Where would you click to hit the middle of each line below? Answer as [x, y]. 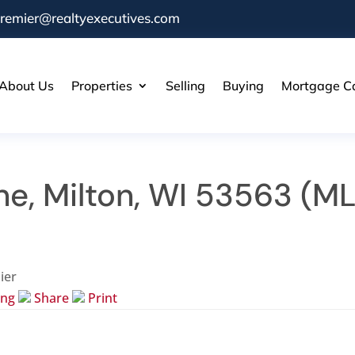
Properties [101, 85]
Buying [243, 85]
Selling [185, 85]
